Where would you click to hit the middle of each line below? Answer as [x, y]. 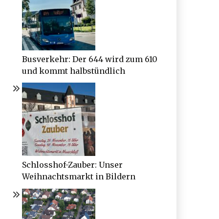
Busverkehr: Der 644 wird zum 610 [89, 59]
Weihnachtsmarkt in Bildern [78, 177]
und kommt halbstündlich [73, 71]
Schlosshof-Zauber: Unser [72, 165]
